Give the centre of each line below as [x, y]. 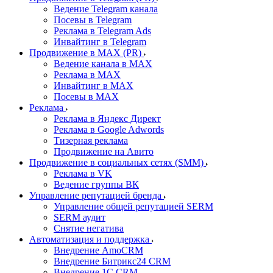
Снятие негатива [89, 228]
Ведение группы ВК [96, 184]
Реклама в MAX [87, 75]
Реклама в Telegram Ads [102, 31]
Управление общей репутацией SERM [133, 206]
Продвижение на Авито [104, 151]
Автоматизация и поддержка [90, 239]
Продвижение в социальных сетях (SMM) [118, 162]
